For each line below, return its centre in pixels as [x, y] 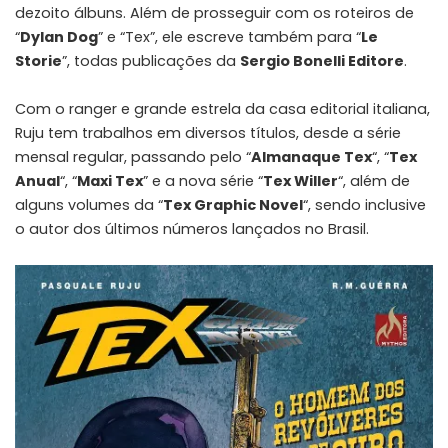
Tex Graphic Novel [233, 204]
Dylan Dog [59, 36]
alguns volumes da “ [89, 204]
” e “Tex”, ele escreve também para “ [229, 36]
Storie [38, 60]
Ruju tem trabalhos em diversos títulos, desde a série [208, 132]
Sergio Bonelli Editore [322, 60]
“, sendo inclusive [364, 204]
